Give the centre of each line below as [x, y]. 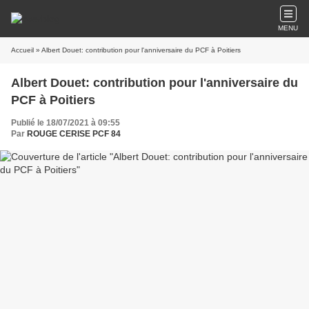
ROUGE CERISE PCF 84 [74, 134]
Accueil [22, 50]
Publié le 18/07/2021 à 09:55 [66, 123]
